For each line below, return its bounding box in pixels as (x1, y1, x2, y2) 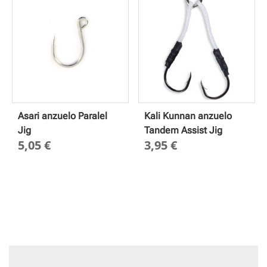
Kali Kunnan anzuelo (144, 110, 232, 122)
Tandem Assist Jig (144, 125, 223, 136)
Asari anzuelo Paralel (18, 110, 107, 122)
